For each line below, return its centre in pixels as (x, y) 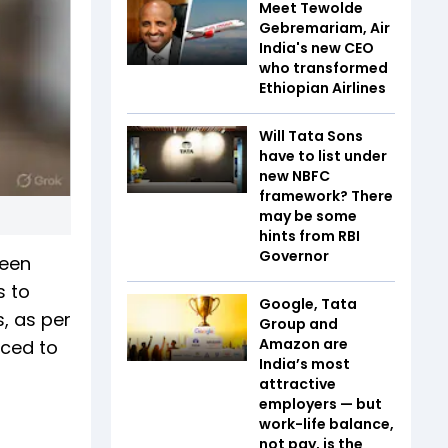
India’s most (304, 363)
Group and (298, 323)
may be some (308, 215)
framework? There (326, 195)
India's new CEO (316, 47)
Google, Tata (308, 303)
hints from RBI (309, 235)
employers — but (320, 403)
